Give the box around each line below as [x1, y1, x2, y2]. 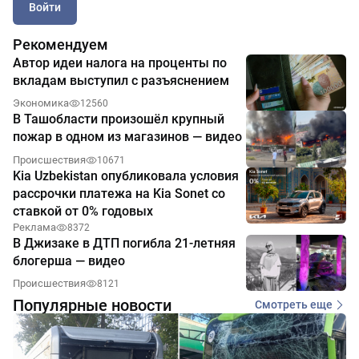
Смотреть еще [255, 298, 333, 312]
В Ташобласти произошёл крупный [13, 111, 224, 127]
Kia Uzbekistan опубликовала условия [13, 167, 239, 184]
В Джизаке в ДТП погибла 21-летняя [13, 235, 236, 251]
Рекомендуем [13, 36, 108, 53]
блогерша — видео [13, 252, 125, 268]
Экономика [13, 97, 69, 110]
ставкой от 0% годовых [13, 203, 153, 219]
